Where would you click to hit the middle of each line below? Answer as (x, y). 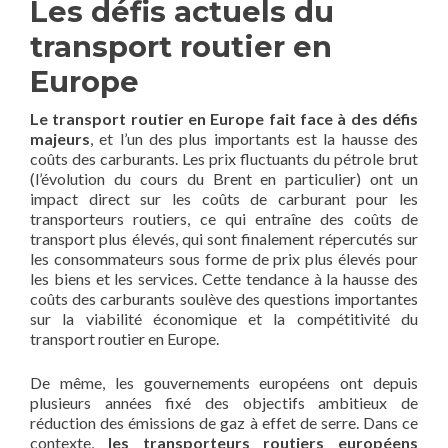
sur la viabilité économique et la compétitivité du (224, 318)
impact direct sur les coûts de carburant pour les (224, 198)
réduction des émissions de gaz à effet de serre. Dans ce (224, 422)
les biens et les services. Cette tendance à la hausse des (224, 278)
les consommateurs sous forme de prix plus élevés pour (224, 258)
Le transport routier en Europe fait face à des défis (224, 118)
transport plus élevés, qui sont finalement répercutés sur (224, 238)
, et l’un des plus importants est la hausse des (254, 138)
